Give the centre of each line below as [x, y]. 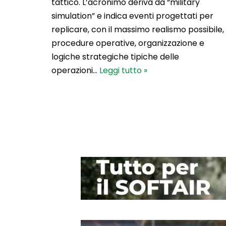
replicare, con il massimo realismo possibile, [138, 29]
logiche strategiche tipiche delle [115, 56]
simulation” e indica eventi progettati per [132, 16]
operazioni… [75, 70]
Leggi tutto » [123, 70]
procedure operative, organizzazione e [128, 43]
